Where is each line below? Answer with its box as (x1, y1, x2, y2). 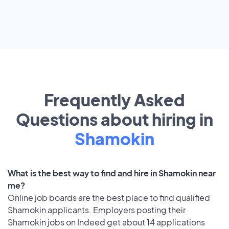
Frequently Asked (44, 89, 185, 110)
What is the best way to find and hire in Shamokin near (8, 167, 216, 178)
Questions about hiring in (16, 109, 213, 130)
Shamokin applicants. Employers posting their (8, 204, 186, 215)
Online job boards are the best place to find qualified (8, 192, 210, 203)
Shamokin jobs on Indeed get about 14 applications (8, 216, 205, 227)
